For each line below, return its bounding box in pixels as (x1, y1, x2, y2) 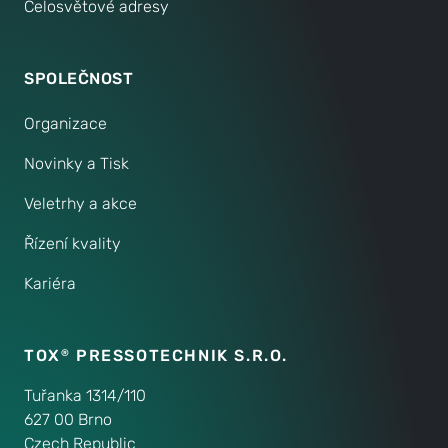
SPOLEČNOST (24, 68, 133, 88)
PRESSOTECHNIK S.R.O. (70, 345, 289, 365)
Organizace (24, 113, 107, 133)
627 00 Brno (24, 409, 112, 429)
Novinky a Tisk (24, 153, 129, 173)
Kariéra (24, 273, 76, 293)
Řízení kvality (24, 233, 121, 253)
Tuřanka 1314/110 (24, 385, 146, 405)
